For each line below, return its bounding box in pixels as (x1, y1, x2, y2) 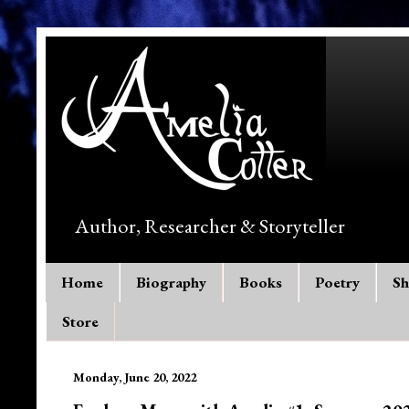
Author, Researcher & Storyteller (75, 212, 345, 240)
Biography (136, 272, 206, 293)
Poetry (315, 272, 360, 293)
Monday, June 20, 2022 (73, 368, 196, 385)
